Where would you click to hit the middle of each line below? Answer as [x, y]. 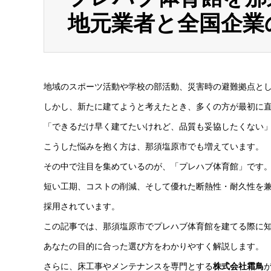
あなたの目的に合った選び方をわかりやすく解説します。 [154, 246]
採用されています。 [82, 206]
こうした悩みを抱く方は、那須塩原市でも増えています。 [154, 146]
